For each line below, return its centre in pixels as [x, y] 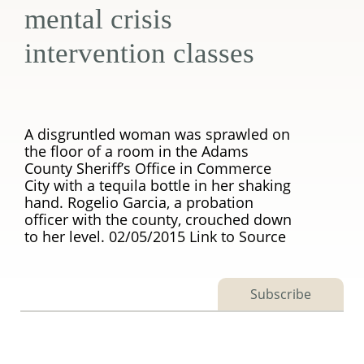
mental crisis [98, 19]
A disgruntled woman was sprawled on [157, 134]
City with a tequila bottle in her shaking [158, 185]
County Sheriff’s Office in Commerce [148, 168]
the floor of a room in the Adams [136, 151]
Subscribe [281, 294]
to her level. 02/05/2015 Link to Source [155, 236]
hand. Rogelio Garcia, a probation [139, 202]
